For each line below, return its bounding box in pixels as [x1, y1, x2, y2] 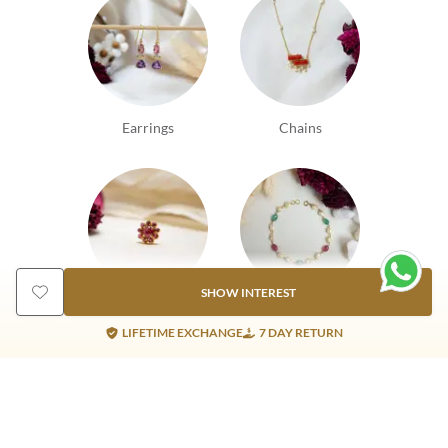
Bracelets [271, 301, 329, 319]
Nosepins [119, 301, 177, 319]
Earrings [122, 119, 174, 137]
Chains [278, 119, 322, 137]
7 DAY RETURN [258, 325, 343, 340]
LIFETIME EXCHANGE [121, 325, 243, 340]
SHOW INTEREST [200, 284, 296, 300]
